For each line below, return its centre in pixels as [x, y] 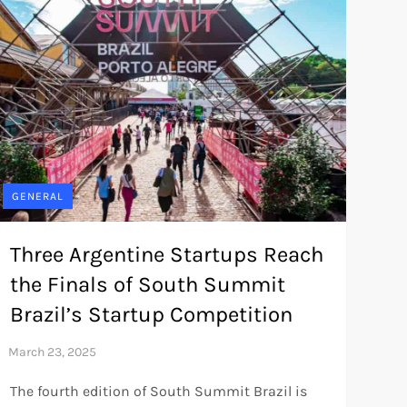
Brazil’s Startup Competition [151, 315]
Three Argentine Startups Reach [166, 255]
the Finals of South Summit [147, 285]
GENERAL [37, 197]
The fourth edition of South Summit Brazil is [158, 392]
